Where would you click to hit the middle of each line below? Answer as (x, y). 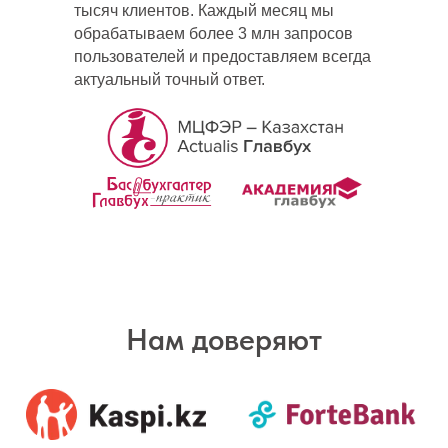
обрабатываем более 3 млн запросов (213, 33)
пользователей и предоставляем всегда (222, 56)
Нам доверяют (224, 338)
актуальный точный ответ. (169, 79)
